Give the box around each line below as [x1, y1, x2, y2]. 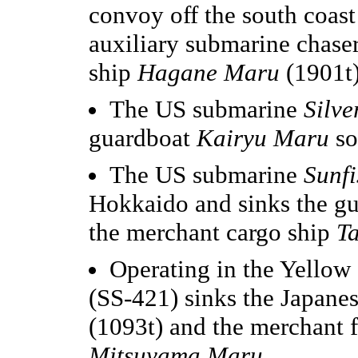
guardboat [89, 123, 197, 152]
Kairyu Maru [197, 123, 329, 152]
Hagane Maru [137, 58, 280, 86]
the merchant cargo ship [89, 217, 336, 246]
